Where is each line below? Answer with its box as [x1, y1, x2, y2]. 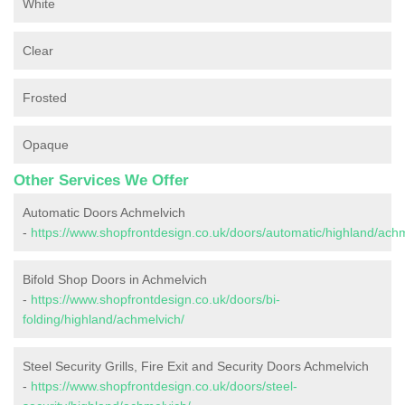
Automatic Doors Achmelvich [23, 205, 185, 221]
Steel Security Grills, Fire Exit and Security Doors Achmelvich [23, 359, 369, 374]
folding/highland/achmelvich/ [23, 312, 184, 327]
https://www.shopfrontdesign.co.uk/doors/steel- [31, 379, 297, 394]
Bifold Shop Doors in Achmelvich [23, 272, 207, 287]
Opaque [23, 137, 69, 153]
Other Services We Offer [14, 172, 189, 190]
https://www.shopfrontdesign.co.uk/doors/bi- [31, 292, 280, 307]
